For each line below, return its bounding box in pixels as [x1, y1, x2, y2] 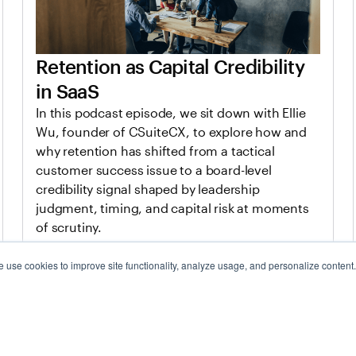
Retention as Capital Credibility [36, 55, 304, 79]
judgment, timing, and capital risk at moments [36, 200, 309, 216]
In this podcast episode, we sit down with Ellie [36, 105, 306, 121]
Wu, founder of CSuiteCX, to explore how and [36, 124, 308, 140]
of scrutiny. [36, 219, 103, 235]
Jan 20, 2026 [36, 304, 103, 319]
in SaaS [36, 79, 99, 103]
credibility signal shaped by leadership [36, 181, 260, 197]
